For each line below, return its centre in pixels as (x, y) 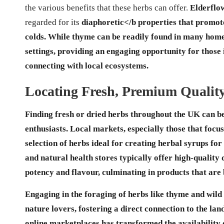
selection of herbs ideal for (75, 143)
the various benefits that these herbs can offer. (107, 7)
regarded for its (53, 22)
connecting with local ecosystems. (87, 65)
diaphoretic (103, 22)
